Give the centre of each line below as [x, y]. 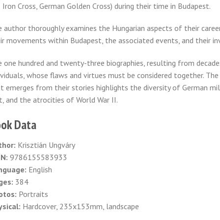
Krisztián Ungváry [45, 145]
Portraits [32, 194]
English [39, 169]
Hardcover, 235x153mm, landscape [80, 206]
